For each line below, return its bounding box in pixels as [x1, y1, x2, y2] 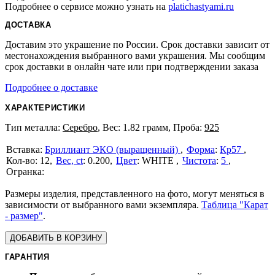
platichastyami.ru [168, 1, 234, 12]
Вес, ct [56, 155, 83, 166]
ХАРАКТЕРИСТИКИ [5, 103, 85, 112]
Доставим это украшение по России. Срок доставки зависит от [5, 39, 269, 50]
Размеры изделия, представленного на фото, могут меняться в [5, 188, 265, 199]
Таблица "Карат [201, 199, 268, 210]
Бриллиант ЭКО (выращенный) [45, 144, 180, 155]
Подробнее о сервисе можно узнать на [5, 1, 168, 12]
